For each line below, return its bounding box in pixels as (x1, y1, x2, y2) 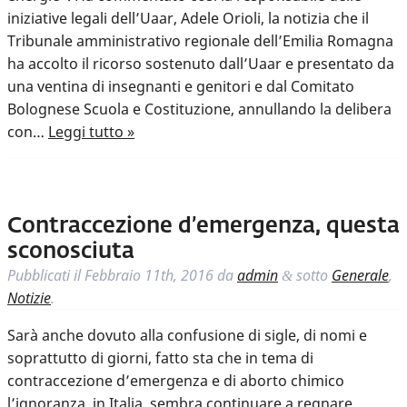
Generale (332, 265, 389, 286)
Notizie (7, 288, 51, 309)
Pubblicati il (7, 265, 84, 286)
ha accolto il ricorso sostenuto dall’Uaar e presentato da (7, 54, 394, 74)
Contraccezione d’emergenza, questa (7, 215, 400, 238)
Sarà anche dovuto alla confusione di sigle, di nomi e (7, 325, 367, 346)
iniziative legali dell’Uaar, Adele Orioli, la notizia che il (7, 8, 369, 29)
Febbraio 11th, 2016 (84, 265, 213, 286)
